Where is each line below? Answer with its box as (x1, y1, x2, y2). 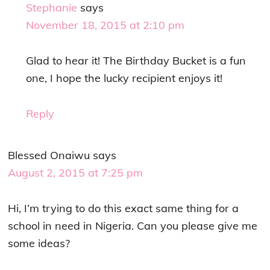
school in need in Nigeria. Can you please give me (8, 219, 258, 233)
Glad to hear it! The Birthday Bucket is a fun (26, 54, 246, 68)
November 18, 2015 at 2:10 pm (26, 18, 185, 33)
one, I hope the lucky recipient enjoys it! (26, 71, 223, 86)
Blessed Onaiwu (8, 148, 90, 163)
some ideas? (8, 236, 71, 251)
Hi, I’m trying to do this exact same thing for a (8, 201, 239, 216)
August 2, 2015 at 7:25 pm (8, 166, 143, 180)
